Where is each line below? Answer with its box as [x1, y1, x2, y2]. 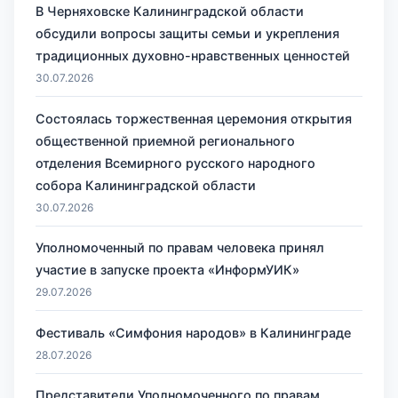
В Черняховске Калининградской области [36, 3, 304, 19]
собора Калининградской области [36, 177, 256, 193]
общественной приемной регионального [36, 132, 295, 148]
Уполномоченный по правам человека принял [36, 240, 324, 256]
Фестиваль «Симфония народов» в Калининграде [36, 324, 351, 340]
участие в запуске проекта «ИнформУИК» [36, 262, 299, 278]
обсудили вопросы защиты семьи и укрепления [36, 25, 339, 41]
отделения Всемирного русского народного [36, 155, 315, 171]
